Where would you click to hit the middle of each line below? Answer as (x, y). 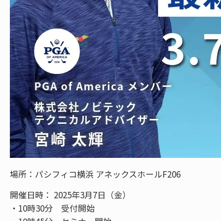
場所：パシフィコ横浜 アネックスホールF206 (95, 174)
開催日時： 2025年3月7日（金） (74, 194)
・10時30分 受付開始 (52, 208)
